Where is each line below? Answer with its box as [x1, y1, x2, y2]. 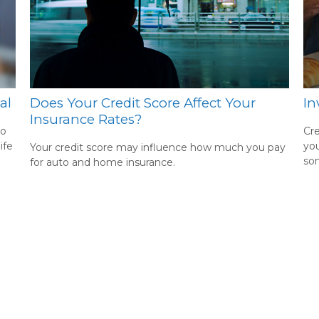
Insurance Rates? [30, 110, 142, 127]
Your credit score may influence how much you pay [30, 141, 286, 155]
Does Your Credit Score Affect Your [30, 94, 256, 111]
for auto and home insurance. [30, 156, 176, 169]
